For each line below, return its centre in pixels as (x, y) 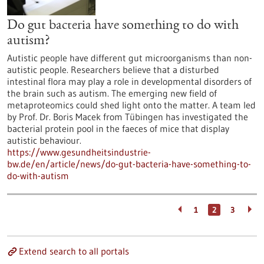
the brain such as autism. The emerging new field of (112, 93)
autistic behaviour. (44, 140)
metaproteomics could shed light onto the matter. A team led (131, 105)
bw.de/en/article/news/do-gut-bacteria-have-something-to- (129, 164)
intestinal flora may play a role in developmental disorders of (129, 81)
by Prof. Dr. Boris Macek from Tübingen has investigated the (128, 117)
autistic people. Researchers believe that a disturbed (113, 70)
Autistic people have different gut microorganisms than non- (130, 58)
